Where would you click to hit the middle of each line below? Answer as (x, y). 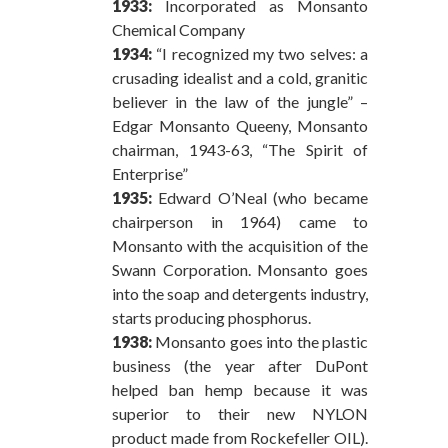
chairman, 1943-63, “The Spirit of (240, 149)
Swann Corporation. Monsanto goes (240, 269)
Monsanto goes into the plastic (260, 341)
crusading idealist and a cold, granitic (240, 77)
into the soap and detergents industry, (240, 293)
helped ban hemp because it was (240, 389)
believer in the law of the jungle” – (240, 101)
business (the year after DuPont (240, 365)
